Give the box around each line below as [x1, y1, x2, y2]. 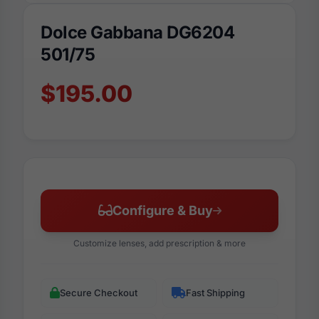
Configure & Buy [112, 202, 213, 218]
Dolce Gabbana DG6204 [41, 21, 235, 43]
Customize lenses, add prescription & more [73, 237, 246, 249]
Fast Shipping [186, 286, 245, 298]
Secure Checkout [60, 286, 137, 298]
